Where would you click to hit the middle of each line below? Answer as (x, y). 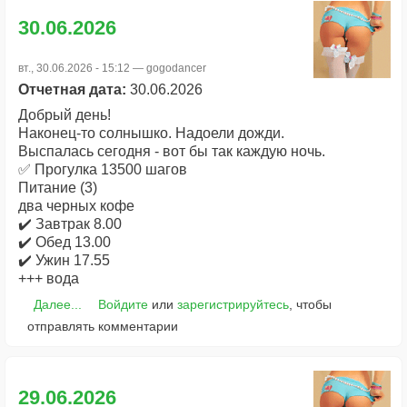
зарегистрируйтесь (233, 304)
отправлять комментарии (103, 326)
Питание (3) (58, 187)
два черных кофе (76, 205)
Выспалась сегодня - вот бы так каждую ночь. (172, 151)
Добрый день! (66, 114)
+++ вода (49, 278)
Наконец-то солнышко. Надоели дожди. (151, 133)
